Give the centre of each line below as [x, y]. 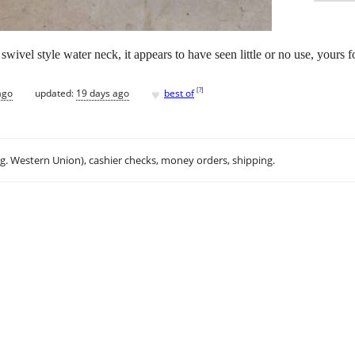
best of [179, 93]
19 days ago [103, 93]
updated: [55, 93]
